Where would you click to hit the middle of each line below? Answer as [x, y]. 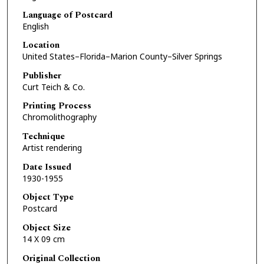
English [35, 26]
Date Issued [47, 167]
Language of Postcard [67, 15]
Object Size [46, 228]
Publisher [42, 75]
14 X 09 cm [43, 239]
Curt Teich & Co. [53, 87]
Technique [43, 137]
